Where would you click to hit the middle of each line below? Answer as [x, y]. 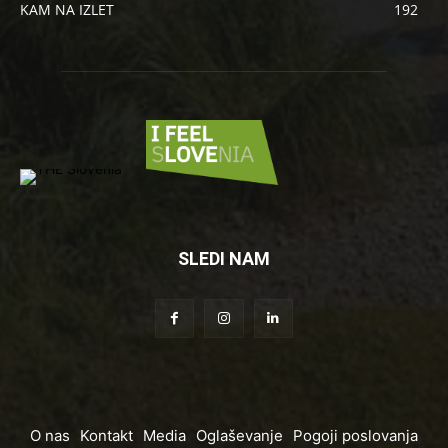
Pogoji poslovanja [355, 436]
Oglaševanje [239, 436]
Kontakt [106, 436]
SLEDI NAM [224, 259]
